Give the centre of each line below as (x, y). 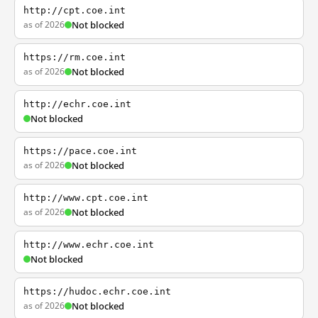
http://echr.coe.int (77, 104)
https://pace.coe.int (80, 151)
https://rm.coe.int (75, 57)
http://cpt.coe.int (75, 10)
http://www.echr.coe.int (89, 245)
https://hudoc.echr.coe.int (97, 291)
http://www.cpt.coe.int (86, 198)
